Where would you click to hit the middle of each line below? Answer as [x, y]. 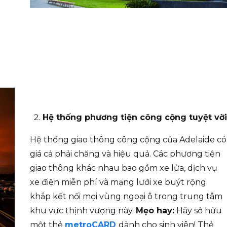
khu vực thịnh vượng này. [83, 211]
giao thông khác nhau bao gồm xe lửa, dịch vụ [124, 168]
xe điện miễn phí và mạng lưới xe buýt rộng [118, 182]
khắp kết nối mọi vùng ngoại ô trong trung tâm [126, 197]
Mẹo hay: [155, 211]
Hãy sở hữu [198, 211]
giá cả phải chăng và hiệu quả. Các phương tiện [125, 154]
